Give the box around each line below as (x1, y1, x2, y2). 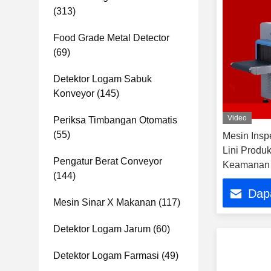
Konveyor (53, 88, 94, 99)
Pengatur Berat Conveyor (53, 156, 162, 166)
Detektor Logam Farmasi (53, 250, 159, 261)
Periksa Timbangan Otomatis (53, 115, 177, 125)
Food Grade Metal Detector (53, 33, 169, 43)
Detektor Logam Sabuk (53, 74, 152, 84)
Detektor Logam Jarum (53, 224, 151, 234)
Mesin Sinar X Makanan (53, 197, 156, 207)
